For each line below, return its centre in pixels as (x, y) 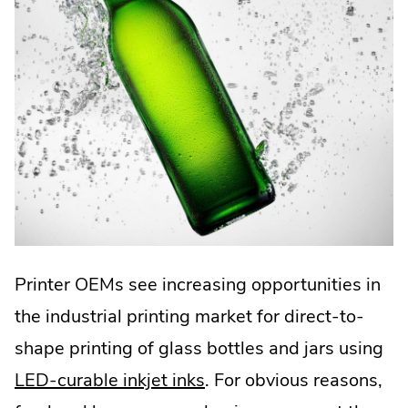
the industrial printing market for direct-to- (189, 317)
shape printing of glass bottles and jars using (199, 349)
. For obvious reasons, (294, 381)
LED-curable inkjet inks (110, 381)
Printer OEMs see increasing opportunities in (198, 285)
